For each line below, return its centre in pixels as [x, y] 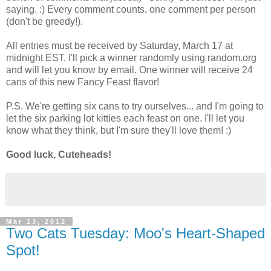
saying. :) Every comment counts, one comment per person [131, 9]
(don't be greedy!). [44, 21]
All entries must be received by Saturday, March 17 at [119, 45]
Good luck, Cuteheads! [59, 154]
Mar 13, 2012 [36, 221]
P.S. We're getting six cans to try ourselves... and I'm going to [135, 106]
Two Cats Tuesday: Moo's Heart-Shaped [135, 233]
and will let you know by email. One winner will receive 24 [129, 70]
